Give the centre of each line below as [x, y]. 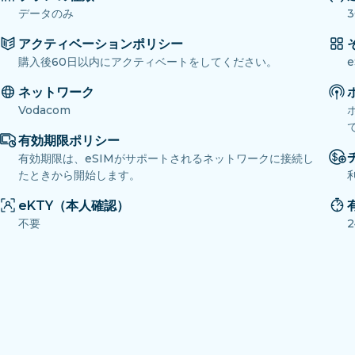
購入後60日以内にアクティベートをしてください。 [148, 62]
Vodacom [44, 111]
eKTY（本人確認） [74, 206]
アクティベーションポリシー [101, 44]
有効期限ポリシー [69, 141]
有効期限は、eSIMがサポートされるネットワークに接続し [166, 159]
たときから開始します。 [79, 176]
